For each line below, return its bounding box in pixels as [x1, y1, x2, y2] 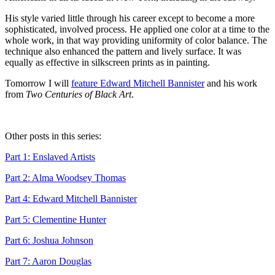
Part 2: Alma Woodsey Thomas [5, 172, 126, 184]
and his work [204, 78, 257, 89]
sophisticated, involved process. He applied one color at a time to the [5, 24, 269, 35]
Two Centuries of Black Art [26, 89, 131, 100]
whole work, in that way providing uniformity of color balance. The [5, 35, 267, 46]
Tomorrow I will [5, 78, 71, 89]
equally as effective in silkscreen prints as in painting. [5, 57, 210, 68]
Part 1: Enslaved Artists [5, 152, 95, 163]
